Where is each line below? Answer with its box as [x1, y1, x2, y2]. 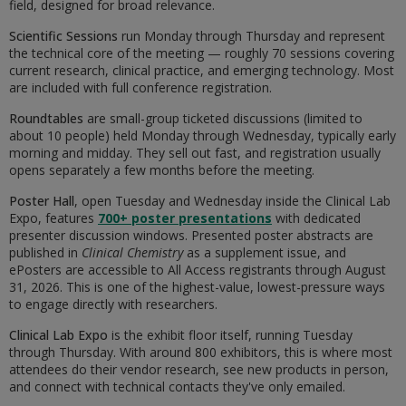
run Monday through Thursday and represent [118, 27, 385, 45]
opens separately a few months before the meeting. [9, 161, 314, 179]
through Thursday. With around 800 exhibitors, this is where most [9, 343, 392, 362]
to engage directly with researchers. [9, 295, 217, 314]
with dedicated [272, 209, 361, 227]
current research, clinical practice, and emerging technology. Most [9, 62, 394, 80]
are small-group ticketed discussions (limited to [83, 110, 362, 128]
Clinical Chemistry [82, 244, 183, 262]
